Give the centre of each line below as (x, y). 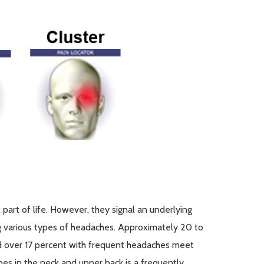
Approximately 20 (155, 227)
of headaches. (87, 227)
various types (30, 227)
